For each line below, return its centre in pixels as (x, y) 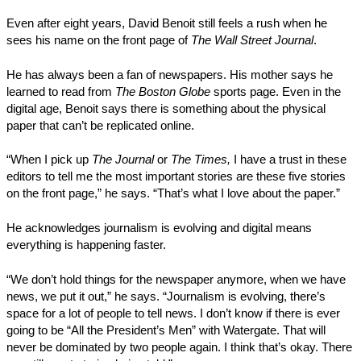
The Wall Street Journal (252, 40)
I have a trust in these (290, 160)
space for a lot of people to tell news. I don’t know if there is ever (173, 314)
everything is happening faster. (86, 245)
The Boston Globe (164, 91)
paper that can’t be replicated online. (100, 125)
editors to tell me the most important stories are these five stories (176, 177)
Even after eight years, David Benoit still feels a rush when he (167, 23)
